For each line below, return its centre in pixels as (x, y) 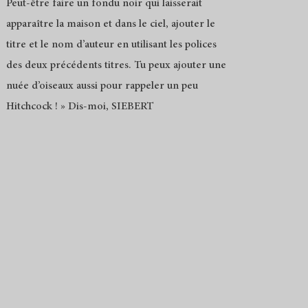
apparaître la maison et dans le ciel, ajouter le (110, 24)
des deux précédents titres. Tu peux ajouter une (116, 65)
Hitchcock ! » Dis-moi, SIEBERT (80, 106)
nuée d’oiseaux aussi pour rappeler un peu (102, 86)
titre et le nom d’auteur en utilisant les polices (111, 44)
